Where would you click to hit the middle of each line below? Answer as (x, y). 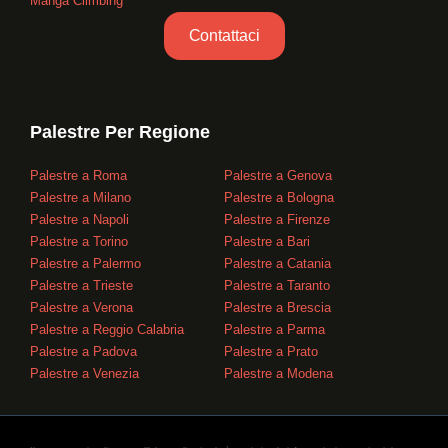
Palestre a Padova (83, 351)
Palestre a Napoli (79, 219)
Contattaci (224, 35)
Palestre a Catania (277, 263)
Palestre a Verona (81, 307)
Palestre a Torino (79, 241)
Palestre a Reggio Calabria (107, 329)
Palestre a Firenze (277, 219)
